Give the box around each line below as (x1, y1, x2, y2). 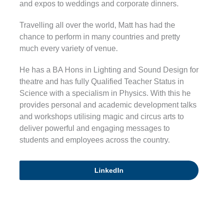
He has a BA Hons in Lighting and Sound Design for (19, 66, 199, 74)
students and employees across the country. (19, 136, 170, 145)
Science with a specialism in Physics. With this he (19, 89, 191, 98)
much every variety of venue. (19, 44, 118, 53)
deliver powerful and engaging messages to (19, 124, 170, 133)
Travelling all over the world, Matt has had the (19, 21, 175, 30)
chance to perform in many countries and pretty (19, 33, 180, 41)
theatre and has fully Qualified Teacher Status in (19, 77, 184, 86)
